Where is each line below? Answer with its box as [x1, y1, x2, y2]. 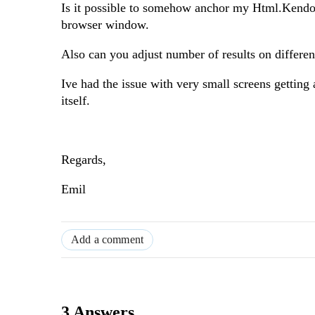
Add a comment [71, 233, 144, 246]
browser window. [61, 18, 149, 32]
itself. [61, 94, 90, 108]
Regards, [61, 153, 106, 167]
